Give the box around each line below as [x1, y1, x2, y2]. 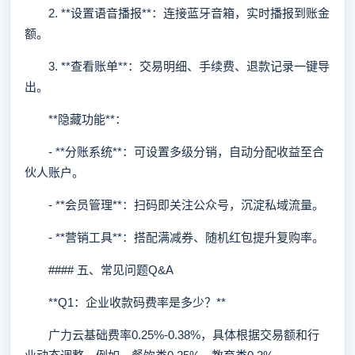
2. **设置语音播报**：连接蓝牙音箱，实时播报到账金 [25, 6, 330, 20]
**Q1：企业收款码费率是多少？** [25, 296, 226, 309]
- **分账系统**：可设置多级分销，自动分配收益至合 [25, 145, 324, 158]
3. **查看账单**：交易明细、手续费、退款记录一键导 [25, 59, 330, 73]
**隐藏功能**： [25, 113, 127, 126]
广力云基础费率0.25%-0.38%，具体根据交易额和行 [25, 328, 319, 342]
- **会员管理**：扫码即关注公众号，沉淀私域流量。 [25, 198, 324, 212]
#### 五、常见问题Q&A [25, 263, 174, 277]
